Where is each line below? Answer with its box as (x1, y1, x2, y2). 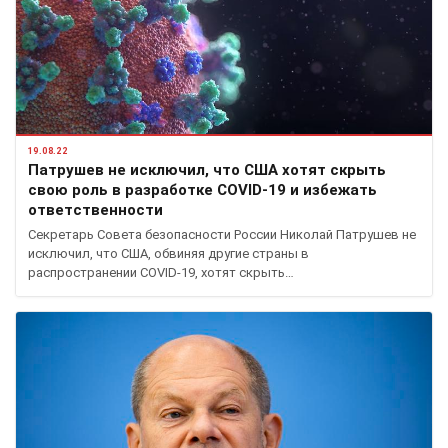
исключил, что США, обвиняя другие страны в (28, 245, 309, 261)
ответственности (28, 200, 163, 219)
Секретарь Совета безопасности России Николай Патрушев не (28, 226, 416, 242)
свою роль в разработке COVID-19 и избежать (28, 180, 377, 199)
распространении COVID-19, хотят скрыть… (28, 264, 294, 280)
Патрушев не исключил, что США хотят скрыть (28, 160, 386, 179)
